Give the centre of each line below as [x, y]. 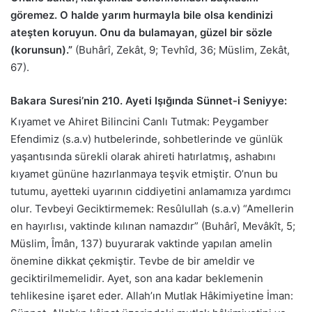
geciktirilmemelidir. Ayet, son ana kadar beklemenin [137, 279]
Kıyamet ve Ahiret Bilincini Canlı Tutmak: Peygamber [140, 122]
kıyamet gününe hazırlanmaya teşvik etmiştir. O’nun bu [144, 174]
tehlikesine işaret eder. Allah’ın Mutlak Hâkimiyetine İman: [152, 296]
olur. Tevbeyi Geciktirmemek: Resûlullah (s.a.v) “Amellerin [152, 209]
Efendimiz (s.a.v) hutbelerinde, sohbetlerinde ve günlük [147, 139]
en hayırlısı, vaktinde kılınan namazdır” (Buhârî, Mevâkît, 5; [153, 226]
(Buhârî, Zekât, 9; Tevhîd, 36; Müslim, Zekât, [181, 49]
